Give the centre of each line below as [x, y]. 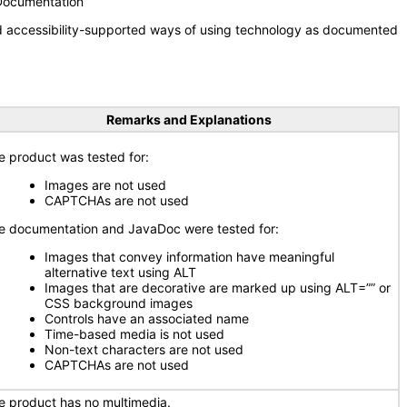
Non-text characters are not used [144, 349]
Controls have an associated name [147, 318]
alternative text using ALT [120, 272]
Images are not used [105, 185]
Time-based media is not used [134, 334]
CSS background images [119, 303]
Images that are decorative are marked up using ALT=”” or [218, 288]
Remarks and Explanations [189, 119]
